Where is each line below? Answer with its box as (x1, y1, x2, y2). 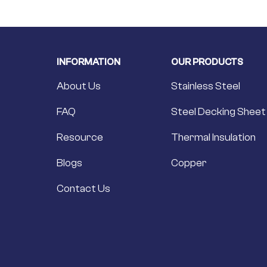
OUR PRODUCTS (171, 56, 243, 67)
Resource (57, 131, 103, 144)
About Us (57, 79, 101, 92)
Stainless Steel (171, 79, 240, 92)
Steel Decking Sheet (171, 105, 266, 118)
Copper (171, 156, 207, 169)
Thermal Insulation (171, 131, 256, 144)
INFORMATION (57, 56, 120, 67)
